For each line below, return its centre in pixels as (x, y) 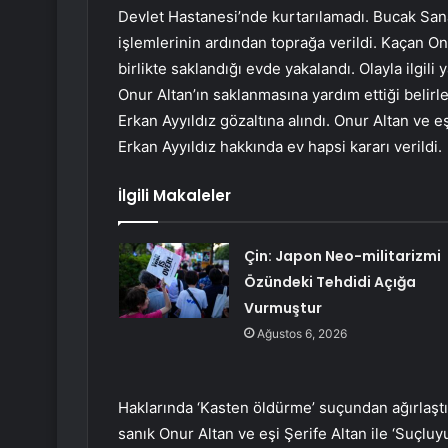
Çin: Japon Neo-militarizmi (342, 256)
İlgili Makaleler (174, 196)
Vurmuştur (282, 308)
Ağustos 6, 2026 (301, 334)
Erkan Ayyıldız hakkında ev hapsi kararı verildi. (280, 147)
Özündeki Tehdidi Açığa (329, 282)
